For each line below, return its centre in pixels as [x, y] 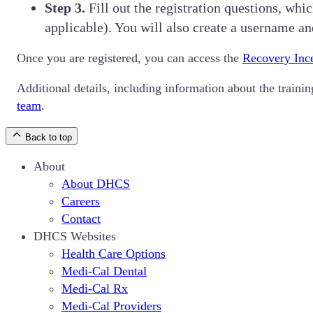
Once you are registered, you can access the [130, 58]
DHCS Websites [75, 236]
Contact [81, 218]
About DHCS [96, 183]
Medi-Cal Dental [104, 271]
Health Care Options [114, 253]
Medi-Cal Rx [95, 288]
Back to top [49, 137]
